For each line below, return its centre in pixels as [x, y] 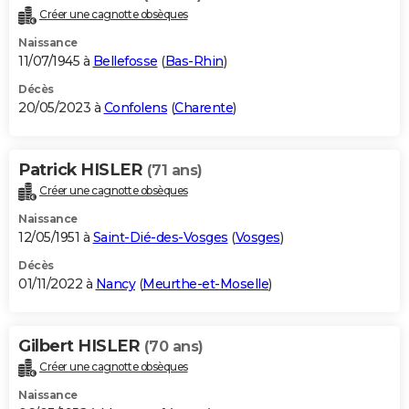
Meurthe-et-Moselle [205, 284]
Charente [204, 108]
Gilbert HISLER [81, 346]
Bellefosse [125, 62]
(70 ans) [173, 347]
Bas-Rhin [194, 62]
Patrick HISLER [83, 170]
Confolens [135, 108]
